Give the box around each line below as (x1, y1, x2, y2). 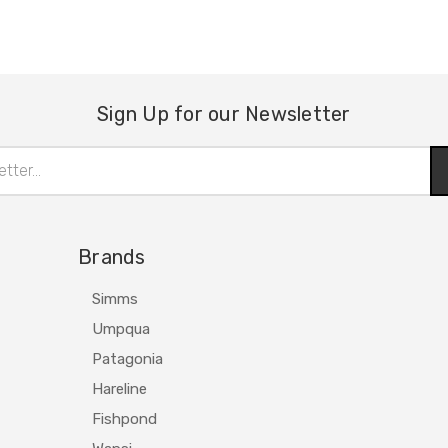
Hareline (92, 379, 148, 398)
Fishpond (92, 409, 158, 428)
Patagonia (92, 349, 164, 368)
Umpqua (92, 319, 151, 338)
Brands (78, 244, 146, 269)
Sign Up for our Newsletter (97, 101, 351, 126)
